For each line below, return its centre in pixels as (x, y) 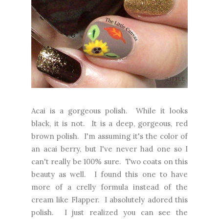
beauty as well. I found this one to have (109, 174)
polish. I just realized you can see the (109, 212)
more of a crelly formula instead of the (109, 187)
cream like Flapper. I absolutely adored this (109, 199)
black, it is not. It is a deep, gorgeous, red (109, 123)
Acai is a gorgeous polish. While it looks (109, 110)
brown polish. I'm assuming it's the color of (109, 136)
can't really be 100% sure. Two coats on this (109, 161)
